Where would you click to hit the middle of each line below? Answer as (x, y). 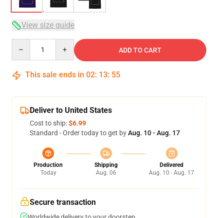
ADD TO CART (140, 50)
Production (48, 165)
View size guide (48, 25)
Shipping (106, 165)
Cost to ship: (49, 123)
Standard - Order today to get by (79, 133)
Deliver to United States (71, 110)
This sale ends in (55, 75)
